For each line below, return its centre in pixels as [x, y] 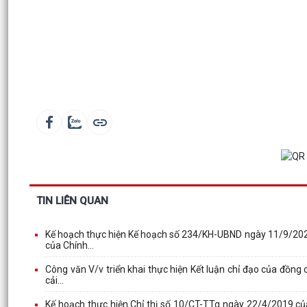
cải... [54, 281]
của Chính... [70, 246]
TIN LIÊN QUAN [72, 201]
